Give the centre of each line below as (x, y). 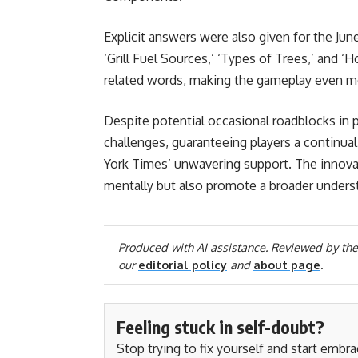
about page (287, 264)
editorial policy (183, 264)
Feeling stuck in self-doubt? (221, 326)
